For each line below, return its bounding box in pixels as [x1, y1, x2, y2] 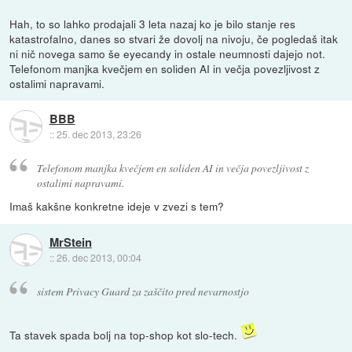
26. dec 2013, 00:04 [56, 250, 141, 264]
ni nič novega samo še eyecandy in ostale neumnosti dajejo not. [9, 45, 326, 61]
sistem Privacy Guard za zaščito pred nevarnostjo [36, 284, 249, 299]
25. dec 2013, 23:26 [56, 126, 141, 141]
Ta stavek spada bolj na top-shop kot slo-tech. [9, 327, 241, 343]
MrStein [49, 233, 92, 251]
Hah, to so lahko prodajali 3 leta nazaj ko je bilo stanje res [9, 15, 296, 31]
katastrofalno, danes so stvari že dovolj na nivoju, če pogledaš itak [9, 30, 339, 46]
